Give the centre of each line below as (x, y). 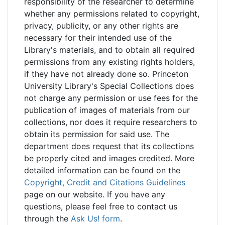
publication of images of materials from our (107, 110)
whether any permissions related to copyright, (112, 14)
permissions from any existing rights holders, (109, 62)
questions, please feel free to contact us (101, 207)
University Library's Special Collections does (109, 86)
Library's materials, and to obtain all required (109, 50)
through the (47, 219)
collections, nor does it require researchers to (111, 122)
